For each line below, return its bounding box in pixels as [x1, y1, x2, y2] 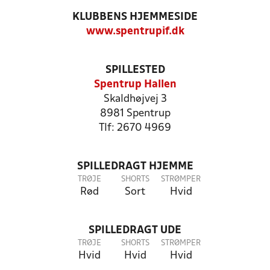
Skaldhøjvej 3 [103, 94, 167, 104]
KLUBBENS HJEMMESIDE [72, 12, 198, 22]
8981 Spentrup [99, 108, 171, 119]
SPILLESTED [105, 65, 165, 75]
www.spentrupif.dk [86, 27, 184, 37]
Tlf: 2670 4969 [99, 123, 171, 133]
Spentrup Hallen [93, 80, 177, 90]
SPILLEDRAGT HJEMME [77, 162, 193, 172]
